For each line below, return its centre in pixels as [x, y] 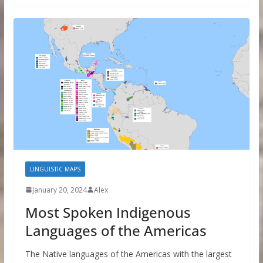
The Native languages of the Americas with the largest [128, 254]
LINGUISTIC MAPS [55, 169]
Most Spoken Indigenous [108, 212]
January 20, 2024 [59, 190]
